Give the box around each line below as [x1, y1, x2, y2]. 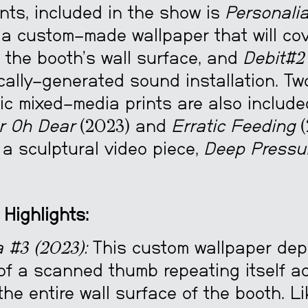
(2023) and [74, 117, 171, 135]
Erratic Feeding [170, 117, 296, 135]
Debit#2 [242, 49, 304, 67]
